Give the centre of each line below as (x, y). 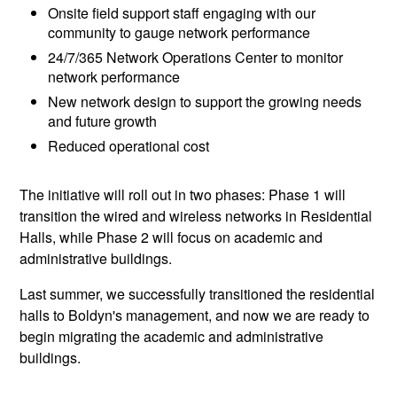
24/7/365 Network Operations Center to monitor (196, 58)
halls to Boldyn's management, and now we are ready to (195, 315)
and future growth (105, 121)
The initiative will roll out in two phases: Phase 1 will (183, 195)
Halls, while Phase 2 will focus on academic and (171, 237)
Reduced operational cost (129, 146)
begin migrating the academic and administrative (172, 337)
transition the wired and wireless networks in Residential (196, 216)
